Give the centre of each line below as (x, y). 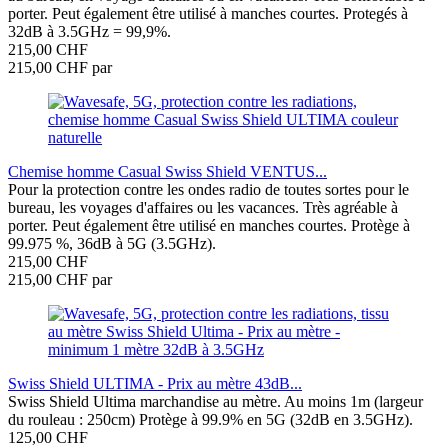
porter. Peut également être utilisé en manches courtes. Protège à (209, 226)
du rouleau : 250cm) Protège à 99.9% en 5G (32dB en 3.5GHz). (210, 420)
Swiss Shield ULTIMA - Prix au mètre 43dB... (155, 384)
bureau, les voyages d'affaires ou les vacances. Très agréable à (203, 208)
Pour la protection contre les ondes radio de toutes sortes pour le (208, 190)
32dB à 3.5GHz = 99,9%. (89, 32)
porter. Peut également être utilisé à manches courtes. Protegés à (208, 14)
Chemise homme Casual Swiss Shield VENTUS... (167, 172)
